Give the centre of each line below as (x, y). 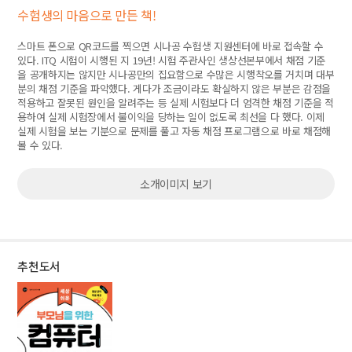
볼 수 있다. (40, 145)
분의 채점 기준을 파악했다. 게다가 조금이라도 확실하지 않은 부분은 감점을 (174, 88)
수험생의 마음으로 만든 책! (87, 15)
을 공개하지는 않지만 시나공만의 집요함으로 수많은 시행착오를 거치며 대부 (176, 74)
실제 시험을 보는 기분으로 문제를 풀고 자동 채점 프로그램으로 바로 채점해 (174, 131)
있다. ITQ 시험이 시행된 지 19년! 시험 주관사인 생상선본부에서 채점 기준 (172, 60)
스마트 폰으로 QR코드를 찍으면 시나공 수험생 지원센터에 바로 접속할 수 (170, 46)
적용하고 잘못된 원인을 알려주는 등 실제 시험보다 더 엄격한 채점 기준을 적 (176, 103)
